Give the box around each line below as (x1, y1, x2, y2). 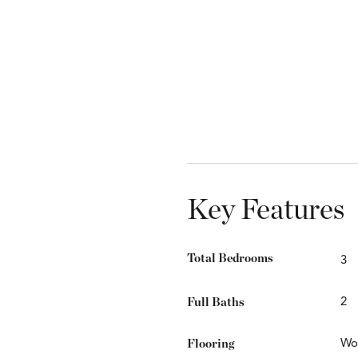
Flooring (186, 338, 234, 351)
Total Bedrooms (186, 253, 273, 265)
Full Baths (186, 296, 245, 309)
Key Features (186, 196, 344, 225)
